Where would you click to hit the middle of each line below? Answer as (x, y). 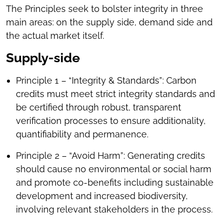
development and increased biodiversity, (102, 196)
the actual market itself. (57, 36)
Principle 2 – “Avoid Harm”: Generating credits (111, 156)
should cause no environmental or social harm (114, 169)
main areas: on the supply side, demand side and (109, 22)
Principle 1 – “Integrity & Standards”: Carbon (106, 80)
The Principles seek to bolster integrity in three (105, 9)
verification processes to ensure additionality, (111, 121)
